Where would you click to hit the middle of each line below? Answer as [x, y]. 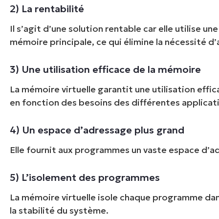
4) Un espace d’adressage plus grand [97, 130]
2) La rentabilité [47, 9]
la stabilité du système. [59, 210]
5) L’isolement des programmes [85, 177]
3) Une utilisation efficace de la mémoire [106, 69]
